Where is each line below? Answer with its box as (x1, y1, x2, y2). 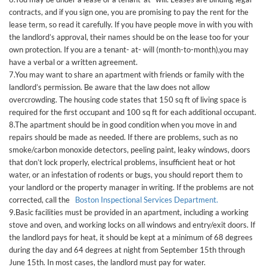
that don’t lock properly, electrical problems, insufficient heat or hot (9, 157, 235, 167)
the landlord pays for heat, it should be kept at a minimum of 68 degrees (9, 232, 253, 242)
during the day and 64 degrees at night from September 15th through (9, 245, 245, 254)
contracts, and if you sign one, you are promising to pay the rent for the (9, 7, 249, 17)
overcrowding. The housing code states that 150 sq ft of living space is (9, 95, 247, 104)
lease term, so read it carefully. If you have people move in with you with (9, 20, 253, 29)
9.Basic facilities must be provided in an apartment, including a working (9, 207, 249, 217)
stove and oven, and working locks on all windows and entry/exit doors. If (9, 220, 255, 229)
